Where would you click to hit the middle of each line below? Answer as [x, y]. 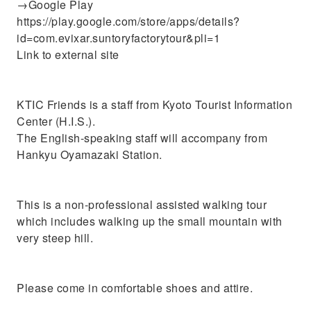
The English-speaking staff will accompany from [142, 138]
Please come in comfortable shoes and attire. [135, 288]
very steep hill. [55, 238]
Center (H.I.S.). [56, 121]
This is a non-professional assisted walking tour [142, 204]
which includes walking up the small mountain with [150, 221]
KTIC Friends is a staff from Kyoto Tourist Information [154, 104]
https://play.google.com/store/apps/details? [128, 21]
